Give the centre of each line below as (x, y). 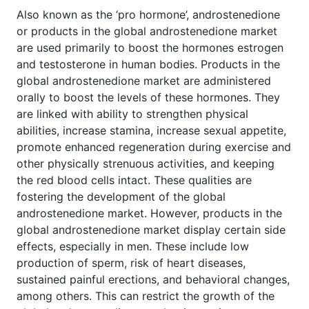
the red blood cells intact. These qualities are (134, 180)
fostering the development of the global (121, 196)
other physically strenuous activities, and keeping (146, 163)
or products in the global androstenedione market (147, 31)
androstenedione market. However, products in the (149, 213)
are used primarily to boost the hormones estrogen (150, 47)
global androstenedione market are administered (144, 80)
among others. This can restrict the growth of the (146, 296)
